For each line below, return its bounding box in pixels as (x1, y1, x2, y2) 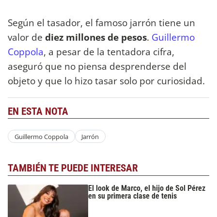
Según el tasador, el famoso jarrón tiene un (8, 15, 195, 29)
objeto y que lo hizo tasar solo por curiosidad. (8, 74, 205, 87)
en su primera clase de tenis (88, 191, 177, 201)
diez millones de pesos (45, 30, 147, 44)
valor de (8, 30, 45, 44)
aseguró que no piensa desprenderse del (8, 59, 186, 73)
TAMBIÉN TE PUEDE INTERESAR (8, 162, 138, 174)
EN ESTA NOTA (8, 106, 68, 118)
